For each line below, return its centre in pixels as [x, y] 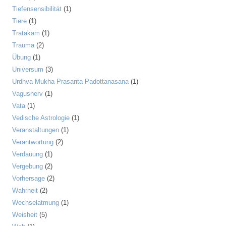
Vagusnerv [27, 94]
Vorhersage [29, 178]
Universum [28, 69]
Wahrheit [25, 190]
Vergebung [27, 166]
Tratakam [26, 33]
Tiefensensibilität [37, 9]
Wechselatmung [36, 203]
